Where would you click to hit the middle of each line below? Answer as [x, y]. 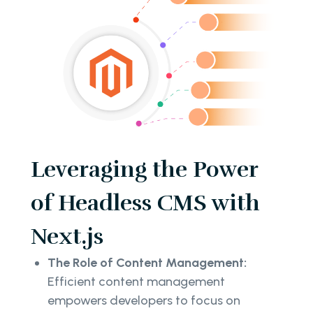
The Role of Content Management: [147, 262]
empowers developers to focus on [144, 300]
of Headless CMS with [145, 203]
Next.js [67, 236]
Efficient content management [136, 281]
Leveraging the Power [144, 169]
